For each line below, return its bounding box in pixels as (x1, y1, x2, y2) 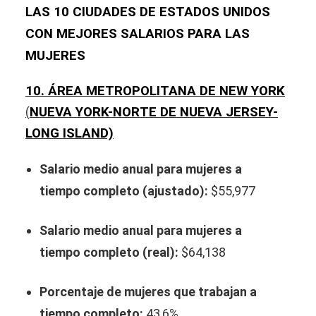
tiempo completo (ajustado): (39, 183, 208, 199)
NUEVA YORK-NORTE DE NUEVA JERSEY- (30, 104, 278, 121)
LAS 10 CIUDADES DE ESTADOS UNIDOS (25, 4, 270, 20)
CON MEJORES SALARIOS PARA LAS (25, 26, 250, 42)
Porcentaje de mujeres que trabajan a (39, 284, 257, 300)
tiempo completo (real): (39, 245, 178, 260)
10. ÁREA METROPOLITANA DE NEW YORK (25, 83, 285, 99)
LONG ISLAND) (25, 126, 114, 142)
